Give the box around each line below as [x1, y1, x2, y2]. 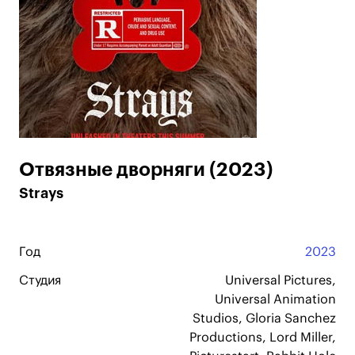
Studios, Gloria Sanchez [193, 312, 336, 325]
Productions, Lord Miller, [189, 331, 336, 344]
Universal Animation [215, 293, 336, 306]
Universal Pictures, [225, 274, 336, 287]
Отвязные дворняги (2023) [19, 160, 273, 179]
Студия [19, 274, 61, 287]
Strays [19, 186, 63, 200]
